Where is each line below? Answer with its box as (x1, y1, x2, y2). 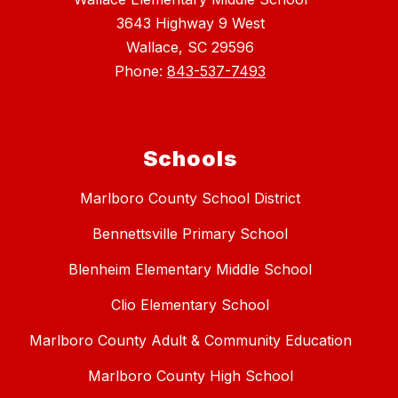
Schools (143, 146, 237, 172)
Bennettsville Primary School (92, 225, 288, 243)
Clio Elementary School (111, 296, 269, 314)
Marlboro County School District (80, 189, 300, 208)
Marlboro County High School (87, 367, 293, 386)
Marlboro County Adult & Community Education (28, 331, 352, 350)
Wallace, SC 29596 (126, 38, 254, 57)
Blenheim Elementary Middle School (68, 260, 312, 279)
